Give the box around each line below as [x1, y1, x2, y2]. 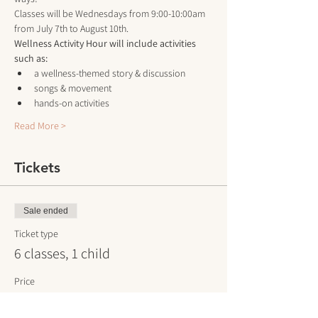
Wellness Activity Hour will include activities [14, 36, 198, 50]
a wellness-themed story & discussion [34, 66, 185, 79]
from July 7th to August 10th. [14, 21, 128, 35]
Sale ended [23, 205, 68, 216]
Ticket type [14, 226, 58, 240]
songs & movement [34, 81, 114, 94]
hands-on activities [34, 96, 109, 109]
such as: [14, 51, 48, 65]
